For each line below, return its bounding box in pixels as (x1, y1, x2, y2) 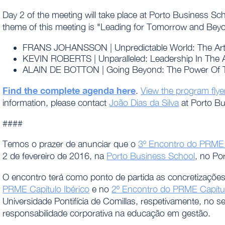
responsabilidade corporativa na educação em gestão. (3, 208, 211, 219)
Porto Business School (106, 151, 195, 162)
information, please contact (3, 97, 109, 108)
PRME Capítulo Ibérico (3, 184, 90, 195)
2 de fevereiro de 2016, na (3, 151, 107, 162)
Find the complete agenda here (3, 85, 136, 96)
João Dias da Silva (109, 97, 179, 108)
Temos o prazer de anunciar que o (3, 139, 139, 150)
